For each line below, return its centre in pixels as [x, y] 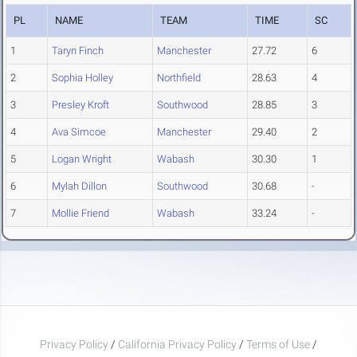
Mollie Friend [80, 214]
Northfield [179, 78]
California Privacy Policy [177, 344]
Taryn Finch [78, 51]
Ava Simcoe [79, 132]
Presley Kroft [80, 105]
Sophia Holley [82, 78]
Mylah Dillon [79, 186]
